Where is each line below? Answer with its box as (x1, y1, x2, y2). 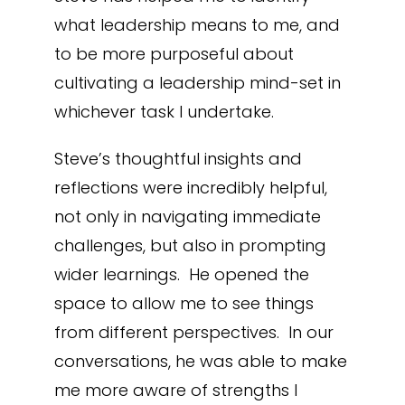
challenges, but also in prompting (53, 234, 326, 257)
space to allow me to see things (53, 292, 314, 315)
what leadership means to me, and (53, 14, 340, 36)
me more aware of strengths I (53, 379, 297, 401)
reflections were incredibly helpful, (53, 176, 327, 199)
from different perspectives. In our (53, 321, 334, 344)
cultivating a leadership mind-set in (53, 71, 341, 94)
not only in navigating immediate (53, 205, 321, 228)
